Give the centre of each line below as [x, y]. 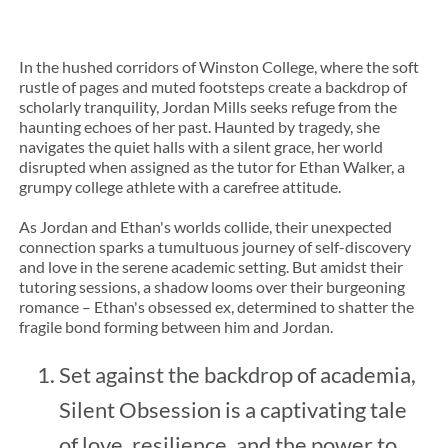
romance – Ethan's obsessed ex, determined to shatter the [217, 306]
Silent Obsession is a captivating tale [233, 409]
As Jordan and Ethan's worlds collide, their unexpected [206, 226]
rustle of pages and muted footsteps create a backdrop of [213, 86]
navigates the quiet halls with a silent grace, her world [201, 146]
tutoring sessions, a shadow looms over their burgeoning [212, 286]
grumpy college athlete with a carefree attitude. [180, 186]
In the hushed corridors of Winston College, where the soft [219, 66]
